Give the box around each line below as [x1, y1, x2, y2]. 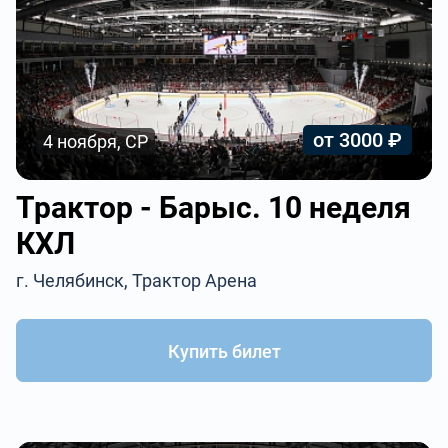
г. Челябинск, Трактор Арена [16, 270, 258, 291]
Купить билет [167, 341, 281, 362]
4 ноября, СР [43, 131, 149, 152]
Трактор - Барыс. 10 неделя [16, 190, 412, 225]
